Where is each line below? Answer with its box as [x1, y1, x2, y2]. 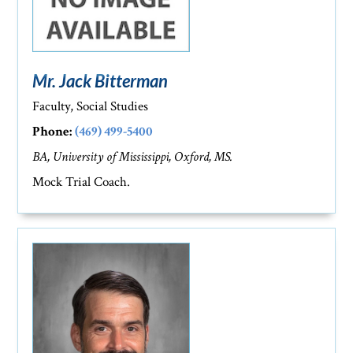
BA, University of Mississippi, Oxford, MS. [32, 148, 233, 166]
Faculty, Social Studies [32, 98, 149, 116]
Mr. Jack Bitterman [32, 70, 169, 92]
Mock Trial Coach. [32, 173, 131, 191]
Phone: [32, 123, 72, 141]
